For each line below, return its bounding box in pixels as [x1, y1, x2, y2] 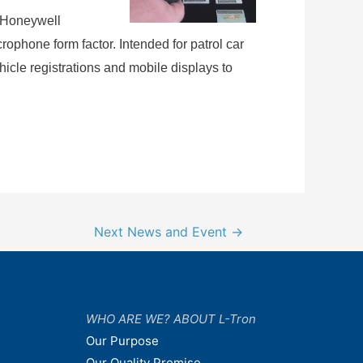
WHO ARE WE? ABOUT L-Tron [86, 310, 256, 327]
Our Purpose [86, 332, 159, 348]
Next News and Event [94, 224, 232, 241]
